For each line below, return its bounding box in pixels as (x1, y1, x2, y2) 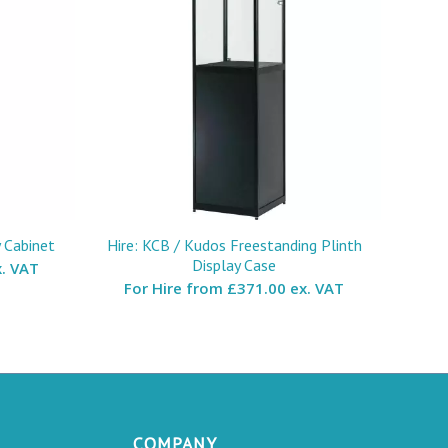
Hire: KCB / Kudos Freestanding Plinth (106, 234, 362, 255)
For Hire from (124, 277, 228, 298)
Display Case (192, 254, 277, 275)
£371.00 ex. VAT (227, 277, 345, 298)
